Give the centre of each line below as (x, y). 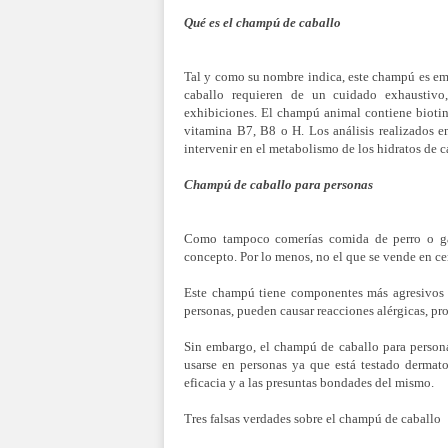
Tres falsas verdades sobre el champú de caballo (312, 418)
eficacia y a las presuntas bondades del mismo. (309, 382)
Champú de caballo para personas (278, 184)
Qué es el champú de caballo (262, 22)
